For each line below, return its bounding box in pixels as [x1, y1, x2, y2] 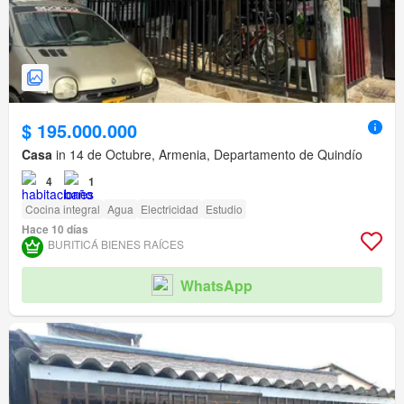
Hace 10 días [22, 221, 88, 238]
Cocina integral [25, 201, 100, 217]
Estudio [206, 201, 243, 217]
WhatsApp [180, 274, 252, 296]
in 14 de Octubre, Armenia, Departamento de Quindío [52, 145, 363, 164]
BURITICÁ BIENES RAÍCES [48, 236, 184, 252]
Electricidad [141, 201, 198, 217]
